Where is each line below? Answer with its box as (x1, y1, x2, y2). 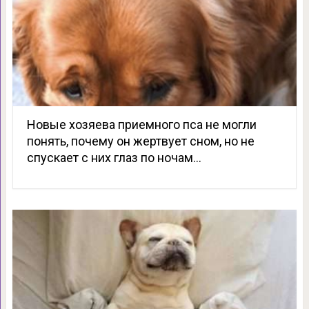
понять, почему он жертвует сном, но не (26, 133, 255, 148)
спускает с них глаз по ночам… (26, 150, 201, 165)
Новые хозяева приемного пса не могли (26, 117, 257, 132)
